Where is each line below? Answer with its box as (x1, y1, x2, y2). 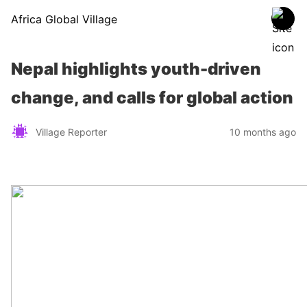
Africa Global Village (11, 12, 117, 26)
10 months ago (230, 125, 296, 138)
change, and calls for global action (11, 88, 293, 108)
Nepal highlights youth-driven (11, 59, 261, 79)
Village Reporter (36, 125, 107, 138)
